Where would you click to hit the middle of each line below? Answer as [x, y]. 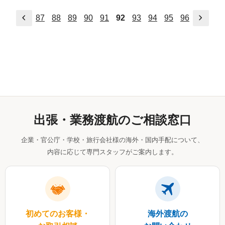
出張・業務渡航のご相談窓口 [113, 120]
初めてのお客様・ [58, 214]
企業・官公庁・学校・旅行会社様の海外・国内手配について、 [113, 140]
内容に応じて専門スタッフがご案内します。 [113, 152]
